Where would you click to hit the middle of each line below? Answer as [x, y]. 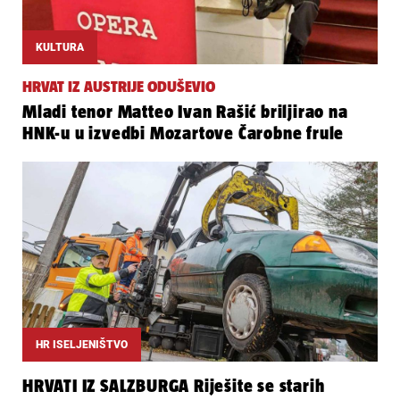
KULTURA [60, 48]
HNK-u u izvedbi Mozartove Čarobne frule [183, 133]
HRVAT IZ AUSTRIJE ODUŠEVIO [119, 87]
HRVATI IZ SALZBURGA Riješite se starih [174, 386]
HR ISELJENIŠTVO [82, 345]
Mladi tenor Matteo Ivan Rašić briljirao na [185, 112]
